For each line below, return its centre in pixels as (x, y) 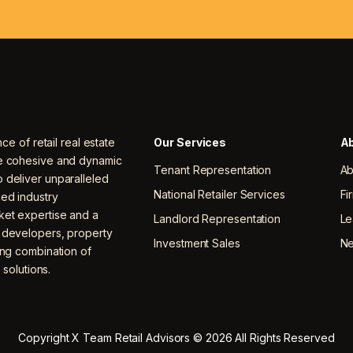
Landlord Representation (217, 219)
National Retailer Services (219, 194)
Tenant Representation (213, 170)
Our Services (190, 142)
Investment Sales (197, 243)
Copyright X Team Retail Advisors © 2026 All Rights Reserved (176, 338)
